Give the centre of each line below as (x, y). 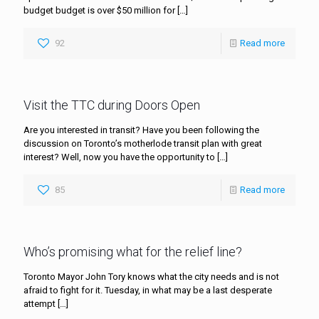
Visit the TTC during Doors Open (112, 105)
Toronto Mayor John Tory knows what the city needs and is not (151, 276)
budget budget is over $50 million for (99, 10)
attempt (40, 303)
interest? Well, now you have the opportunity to (119, 157)
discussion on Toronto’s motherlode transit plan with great (143, 143)
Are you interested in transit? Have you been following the (141, 130)
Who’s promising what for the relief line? (133, 251)
